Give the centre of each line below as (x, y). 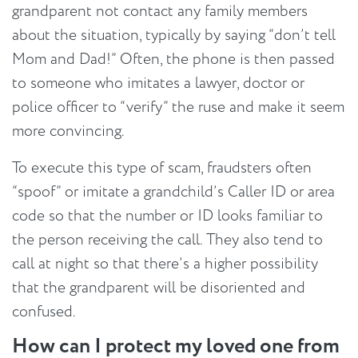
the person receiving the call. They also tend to (167, 240)
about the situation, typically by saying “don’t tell (174, 36)
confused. (44, 312)
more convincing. (68, 131)
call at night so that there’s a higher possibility (165, 264)
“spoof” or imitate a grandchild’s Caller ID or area (173, 192)
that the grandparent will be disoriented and (159, 288)
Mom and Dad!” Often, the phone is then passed (173, 60)
